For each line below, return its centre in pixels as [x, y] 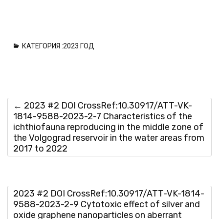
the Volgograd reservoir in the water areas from [109, 138]
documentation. [93, 95]
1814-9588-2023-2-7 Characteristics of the [103, 116]
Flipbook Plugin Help [99, 83]
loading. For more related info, [111, 48]
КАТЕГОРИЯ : [42, 46]
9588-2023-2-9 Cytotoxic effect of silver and [107, 204]
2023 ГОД [80, 46]
